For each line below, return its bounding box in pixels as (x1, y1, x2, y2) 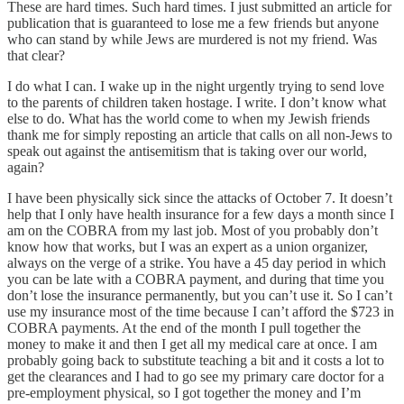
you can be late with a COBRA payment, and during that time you (7, 271, 384, 287)
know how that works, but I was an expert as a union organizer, (7, 238, 368, 254)
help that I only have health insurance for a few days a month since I (7, 206, 394, 222)
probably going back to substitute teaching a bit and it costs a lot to (7, 352, 384, 368)
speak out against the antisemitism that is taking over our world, (7, 142, 367, 159)
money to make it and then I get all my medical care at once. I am (7, 335, 377, 352)
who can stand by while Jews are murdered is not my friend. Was (7, 31, 377, 47)
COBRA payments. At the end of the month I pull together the (7, 319, 361, 335)
